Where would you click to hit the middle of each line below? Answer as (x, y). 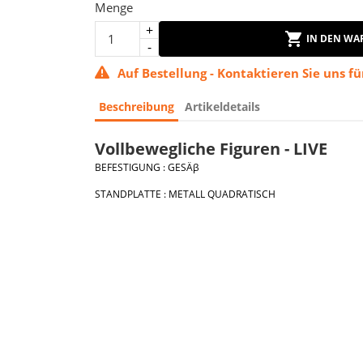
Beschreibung (137, 107)
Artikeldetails (223, 107)
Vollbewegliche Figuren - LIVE (211, 149)
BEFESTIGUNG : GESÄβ (147, 167)
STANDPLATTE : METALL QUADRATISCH (185, 194)
